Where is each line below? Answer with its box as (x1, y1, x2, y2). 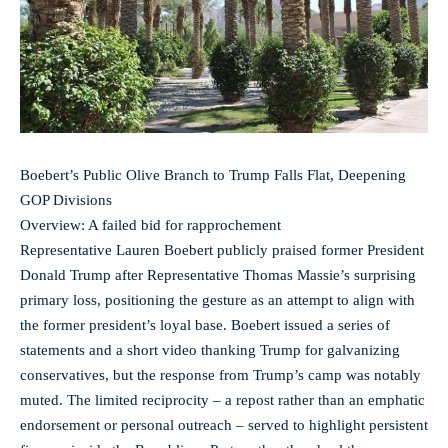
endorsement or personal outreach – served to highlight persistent (20, 416, 428, 433)
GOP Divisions (20, 191, 112, 208)
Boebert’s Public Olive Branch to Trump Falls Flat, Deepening (20, 166, 406, 183)
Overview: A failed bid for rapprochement (20, 216, 281, 233)
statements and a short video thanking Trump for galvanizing (20, 341, 400, 358)
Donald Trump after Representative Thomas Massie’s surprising (20, 266, 416, 283)
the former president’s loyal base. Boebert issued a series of (20, 316, 390, 333)
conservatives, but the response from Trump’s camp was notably (20, 366, 421, 383)
